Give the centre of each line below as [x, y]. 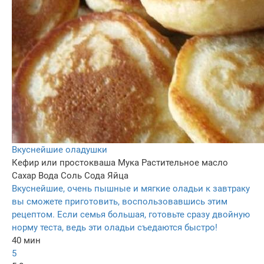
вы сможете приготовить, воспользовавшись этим [120, 202]
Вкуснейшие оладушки [60, 150]
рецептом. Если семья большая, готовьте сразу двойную [131, 215]
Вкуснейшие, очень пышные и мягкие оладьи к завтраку [131, 189]
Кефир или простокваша [64, 163]
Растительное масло [185, 163]
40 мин [26, 241]
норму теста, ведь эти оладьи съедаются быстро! [115, 228]
